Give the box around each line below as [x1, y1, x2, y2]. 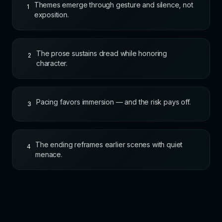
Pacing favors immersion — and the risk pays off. [36, 98, 191, 107]
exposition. [34, 10, 69, 19]
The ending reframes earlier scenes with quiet [35, 140, 183, 149]
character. [36, 59, 68, 68]
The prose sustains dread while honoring [36, 49, 167, 58]
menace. [35, 150, 62, 159]
